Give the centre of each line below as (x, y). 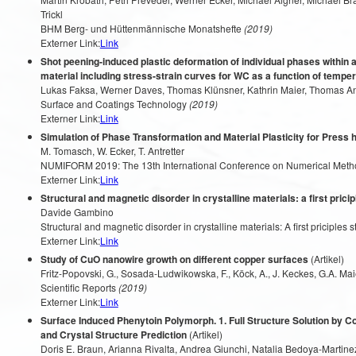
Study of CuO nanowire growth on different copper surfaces (174, 259)
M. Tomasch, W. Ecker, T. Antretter (112, 151)
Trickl (51, 14)
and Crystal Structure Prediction (113, 335)
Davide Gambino (77, 212)
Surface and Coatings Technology (113, 104)
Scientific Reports (78, 287)
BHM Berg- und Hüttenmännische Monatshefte (141, 28)
